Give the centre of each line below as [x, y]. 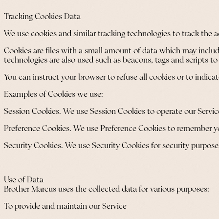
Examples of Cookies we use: [54, 95]
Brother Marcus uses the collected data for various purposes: [107, 189]
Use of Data [24, 180]
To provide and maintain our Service [65, 207]
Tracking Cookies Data [42, 17]
